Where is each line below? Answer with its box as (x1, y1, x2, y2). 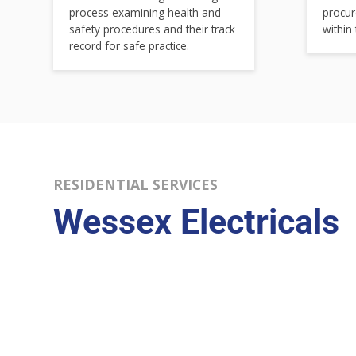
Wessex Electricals (53, 202, 340, 243)
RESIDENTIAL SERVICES (53, 175, 219, 195)
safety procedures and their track (69, 21, 236, 37)
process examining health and (69, 4, 222, 20)
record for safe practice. (69, 37, 190, 53)
